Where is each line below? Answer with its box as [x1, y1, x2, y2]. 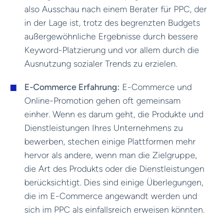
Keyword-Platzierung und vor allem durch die [24, 44, 199, 55]
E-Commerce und [120, 81, 192, 92]
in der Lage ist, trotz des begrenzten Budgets [24, 17, 200, 28]
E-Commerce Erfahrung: [24, 81, 120, 92]
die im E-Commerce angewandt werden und [24, 190, 197, 201]
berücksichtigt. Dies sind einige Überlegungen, [24, 177, 203, 188]
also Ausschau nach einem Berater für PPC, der [24, 3, 207, 15]
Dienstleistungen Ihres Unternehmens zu [24, 122, 183, 133]
